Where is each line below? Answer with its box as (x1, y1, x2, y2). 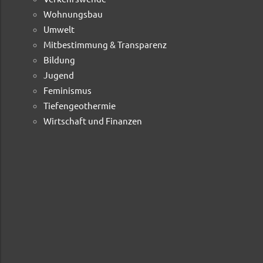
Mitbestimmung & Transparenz (43, 39, 167, 50)
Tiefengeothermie (43, 100, 116, 112)
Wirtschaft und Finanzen (43, 115, 142, 127)
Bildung (43, 54, 75, 66)
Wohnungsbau (43, 8, 103, 20)
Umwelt (43, 23, 75, 35)
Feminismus (43, 85, 92, 96)
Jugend (43, 69, 74, 81)
